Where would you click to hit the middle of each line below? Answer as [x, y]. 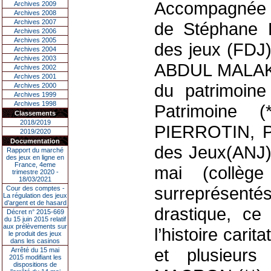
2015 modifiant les [35, 257]
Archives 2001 [35, 76]
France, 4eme [35, 165]
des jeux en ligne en [35, 157]
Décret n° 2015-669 [35, 212]
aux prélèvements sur [35, 226]
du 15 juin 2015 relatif [35, 219]
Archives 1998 [35, 103]
